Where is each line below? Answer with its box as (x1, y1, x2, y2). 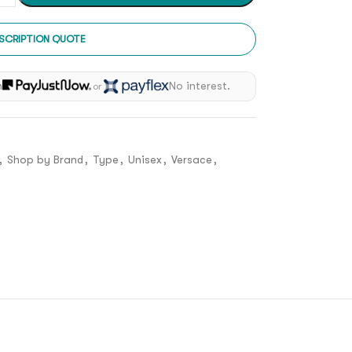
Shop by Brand (6, 152, 83, 166)
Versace (170, 152, 212, 166)
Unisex (127, 152, 162, 166)
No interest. (168, 79, 230, 93)
